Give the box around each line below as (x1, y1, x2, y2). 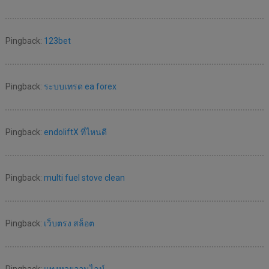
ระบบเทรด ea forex (43, 82, 116, 92)
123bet (43, 36, 71, 46)
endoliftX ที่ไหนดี (43, 127, 107, 138)
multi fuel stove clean (43, 173, 125, 183)
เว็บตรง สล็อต (43, 219, 94, 229)
